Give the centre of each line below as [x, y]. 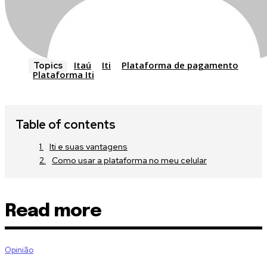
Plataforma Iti [63, 75]
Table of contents [66, 125]
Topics [48, 66]
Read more [53, 212]
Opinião [19, 250]
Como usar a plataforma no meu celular [129, 161]
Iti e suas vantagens [89, 147]
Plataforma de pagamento [180, 65]
